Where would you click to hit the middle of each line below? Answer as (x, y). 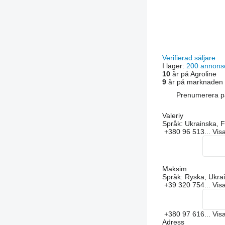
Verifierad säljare (190, 58)
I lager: (174, 66)
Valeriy (173, 116)
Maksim (174, 169)
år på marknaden (194, 82)
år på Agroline (193, 74)
